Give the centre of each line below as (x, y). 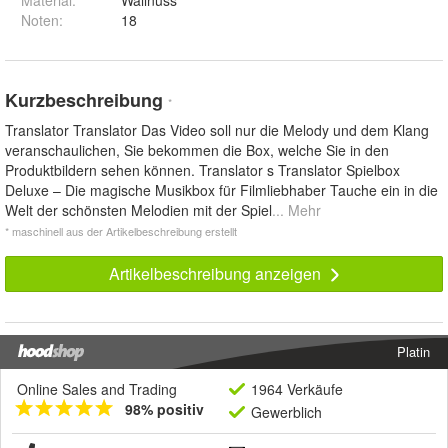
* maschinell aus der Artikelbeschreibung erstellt (121, 231)
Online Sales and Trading (97, 389)
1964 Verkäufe (297, 389)
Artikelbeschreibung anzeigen (216, 274)
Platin (413, 352)
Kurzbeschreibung (86, 100)
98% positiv (164, 409)
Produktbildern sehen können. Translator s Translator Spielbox (202, 170)
